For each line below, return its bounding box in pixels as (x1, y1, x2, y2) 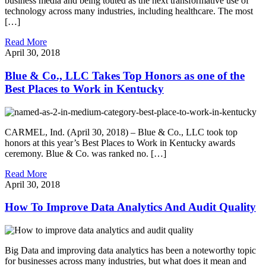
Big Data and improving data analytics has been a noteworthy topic (5, 245, 256, 256)
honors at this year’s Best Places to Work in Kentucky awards (5, 137, 235, 148)
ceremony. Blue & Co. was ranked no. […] (5, 148, 166, 159)
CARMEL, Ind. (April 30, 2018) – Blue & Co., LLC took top (5, 126, 237, 137)
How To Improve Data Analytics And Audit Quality (5, 201, 256, 214)
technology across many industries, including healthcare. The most (5, 6, 253, 17)
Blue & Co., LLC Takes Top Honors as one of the (5, 69, 245, 82)
